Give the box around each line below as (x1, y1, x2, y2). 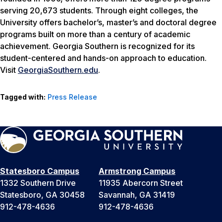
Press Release (48, 92, 97, 101)
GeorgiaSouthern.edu (18, 64, 98, 75)
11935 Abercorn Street (99, 177, 183, 188)
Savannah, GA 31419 (99, 189, 175, 200)
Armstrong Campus (99, 166, 175, 176)
